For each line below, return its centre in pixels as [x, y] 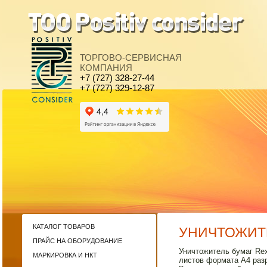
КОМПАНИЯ [106, 68]
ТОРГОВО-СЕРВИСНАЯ [131, 58]
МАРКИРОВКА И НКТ [65, 255]
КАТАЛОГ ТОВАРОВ [64, 226]
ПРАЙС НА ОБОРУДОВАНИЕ [77, 241]
